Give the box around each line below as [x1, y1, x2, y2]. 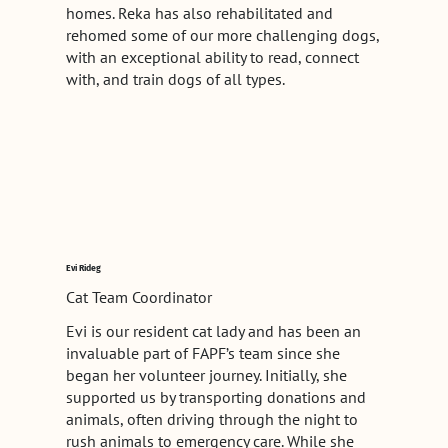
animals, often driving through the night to [65, 408, 358, 429]
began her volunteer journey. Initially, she [65, 364, 347, 385]
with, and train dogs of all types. [65, 69, 285, 90]
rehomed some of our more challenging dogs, [65, 25, 379, 46]
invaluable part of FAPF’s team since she [65, 342, 340, 363]
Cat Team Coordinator [65, 286, 212, 307]
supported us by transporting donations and [65, 386, 366, 407]
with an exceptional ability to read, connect [65, 47, 359, 68]
